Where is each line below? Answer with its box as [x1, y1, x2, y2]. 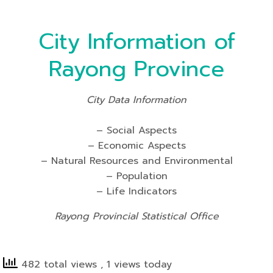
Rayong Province [49, 52, 224, 85]
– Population [105, 169, 168, 183]
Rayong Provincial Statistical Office [54, 209, 219, 224]
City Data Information [87, 93, 186, 107]
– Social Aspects [96, 123, 177, 138]
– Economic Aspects [87, 138, 186, 153]
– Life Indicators [96, 184, 177, 199]
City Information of [38, 25, 235, 58]
